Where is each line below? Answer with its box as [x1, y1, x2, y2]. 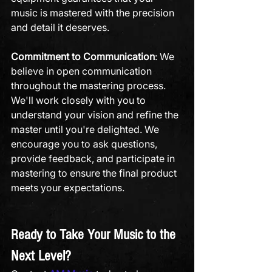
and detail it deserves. [11, 21, 109, 33]
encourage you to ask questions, [11, 138, 160, 150]
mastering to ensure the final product [11, 167, 179, 179]
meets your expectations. [11, 182, 124, 194]
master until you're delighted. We [11, 123, 161, 135]
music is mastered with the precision [11, 7, 177, 19]
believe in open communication [11, 65, 154, 77]
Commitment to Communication [11, 50, 155, 63]
